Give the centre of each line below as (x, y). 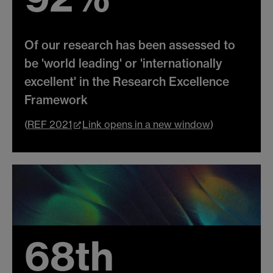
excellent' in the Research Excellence (127, 82)
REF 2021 (50, 125)
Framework (56, 100)
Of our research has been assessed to (130, 45)
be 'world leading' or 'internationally (123, 64)
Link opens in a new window (146, 125)
